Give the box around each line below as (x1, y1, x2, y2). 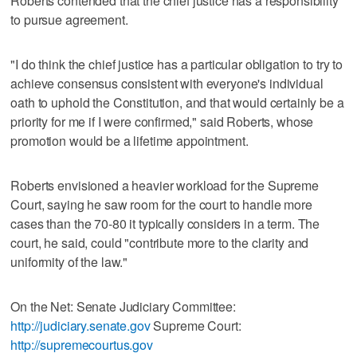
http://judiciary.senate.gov (10, 316, 151, 335)
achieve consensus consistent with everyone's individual (10, 73, 324, 92)
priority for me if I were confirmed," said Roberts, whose (10, 112, 314, 131)
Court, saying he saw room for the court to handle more (10, 194, 312, 214)
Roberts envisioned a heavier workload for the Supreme (10, 175, 319, 194)
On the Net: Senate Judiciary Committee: (10, 296, 236, 316)
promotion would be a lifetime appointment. (10, 131, 249, 150)
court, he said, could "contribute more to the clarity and (10, 233, 309, 252)
